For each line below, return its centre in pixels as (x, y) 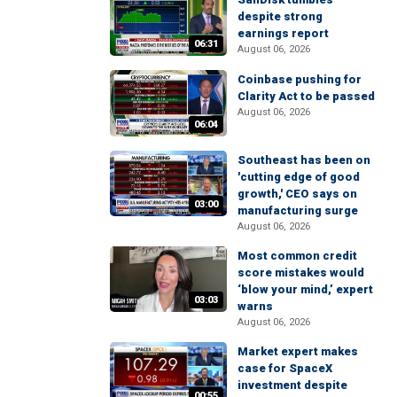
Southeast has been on (304, 160)
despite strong (280, 17)
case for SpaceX (285, 368)
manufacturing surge (298, 210)
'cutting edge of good (299, 176)
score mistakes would (301, 272)
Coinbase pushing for (300, 80)
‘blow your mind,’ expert (305, 289)
